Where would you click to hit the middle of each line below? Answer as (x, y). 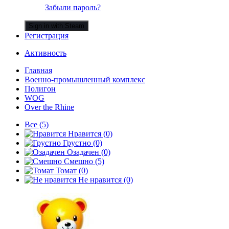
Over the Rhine (49, 107)
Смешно (78, 161)
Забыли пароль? (73, 7)
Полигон (40, 88)
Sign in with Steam (56, 26)
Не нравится (100, 179)
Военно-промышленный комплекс (85, 79)
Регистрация (47, 35)
